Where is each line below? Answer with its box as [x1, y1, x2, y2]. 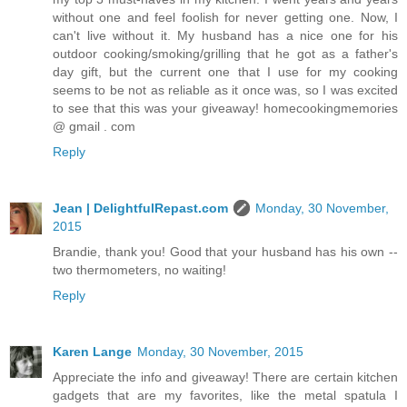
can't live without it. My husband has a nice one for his [53, 27, 398, 43]
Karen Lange [53, 343, 132, 359]
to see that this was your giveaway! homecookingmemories [53, 100, 398, 115]
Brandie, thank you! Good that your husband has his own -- [53, 243, 398, 259]
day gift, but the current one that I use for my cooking [53, 64, 398, 79]
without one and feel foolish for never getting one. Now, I [53, 9, 398, 25]
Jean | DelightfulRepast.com [53, 200, 228, 215]
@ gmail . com [53, 118, 135, 134]
